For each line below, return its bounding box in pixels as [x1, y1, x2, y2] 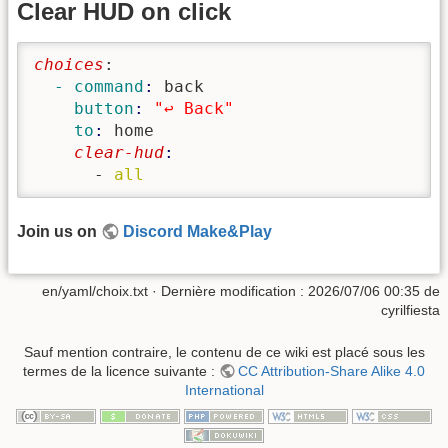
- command [34, 77, 144, 97]
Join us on [17, 222, 101, 240]
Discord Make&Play [123, 222, 273, 240]
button [34, 99, 134, 119]
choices [34, 55, 104, 75]
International [184, 381, 264, 398]
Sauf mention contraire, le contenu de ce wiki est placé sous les [23, 343, 425, 360]
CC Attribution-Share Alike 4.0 [238, 362, 426, 379]
